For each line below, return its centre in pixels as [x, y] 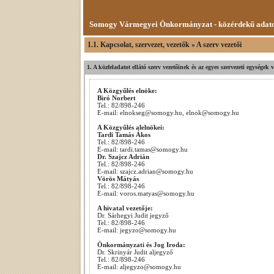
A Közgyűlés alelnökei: [131, 127]
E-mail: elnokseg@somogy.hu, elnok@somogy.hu [168, 113]
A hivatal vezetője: [125, 208]
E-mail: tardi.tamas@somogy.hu [143, 149]
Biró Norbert [117, 98]
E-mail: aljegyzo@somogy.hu [139, 267]
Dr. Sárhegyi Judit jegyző [133, 215]
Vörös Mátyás [118, 179]
